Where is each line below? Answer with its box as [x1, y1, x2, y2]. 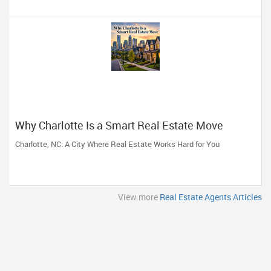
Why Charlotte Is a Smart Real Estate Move [15, 118, 223, 132]
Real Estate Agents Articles [160, 191, 262, 203]
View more [118, 191, 160, 203]
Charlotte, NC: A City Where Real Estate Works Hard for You [15, 139, 220, 149]
